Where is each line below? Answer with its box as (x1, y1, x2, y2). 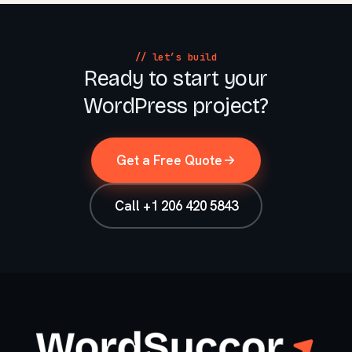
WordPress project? (83, 93, 269, 119)
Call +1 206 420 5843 (114, 196, 238, 214)
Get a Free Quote (115, 151, 222, 169)
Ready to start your (84, 66, 268, 91)
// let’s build (134, 50, 218, 64)
